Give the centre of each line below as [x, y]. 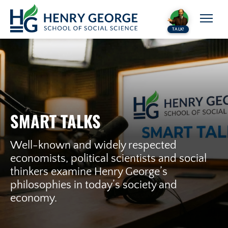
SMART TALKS [55, 121]
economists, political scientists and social [108, 159]
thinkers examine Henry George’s [89, 172]
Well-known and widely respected [93, 146]
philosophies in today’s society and [94, 186]
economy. [34, 199]
